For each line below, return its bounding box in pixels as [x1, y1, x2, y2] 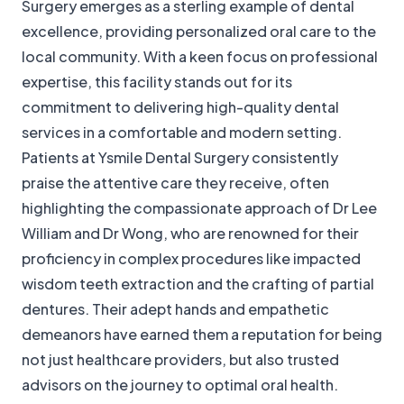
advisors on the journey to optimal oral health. [22, 375, 338, 395]
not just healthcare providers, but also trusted [22, 350, 339, 370]
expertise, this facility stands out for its [22, 72, 292, 92]
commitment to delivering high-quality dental [22, 97, 339, 117]
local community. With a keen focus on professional [22, 47, 378, 67]
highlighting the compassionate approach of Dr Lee [22, 198, 377, 218]
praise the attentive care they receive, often [22, 173, 329, 193]
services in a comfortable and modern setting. [22, 123, 342, 142]
